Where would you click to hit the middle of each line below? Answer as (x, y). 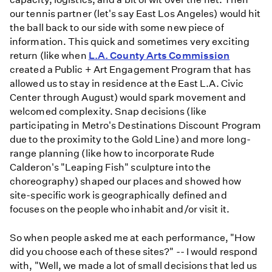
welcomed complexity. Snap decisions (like (108, 112)
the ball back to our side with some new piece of (117, 28)
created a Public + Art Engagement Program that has (130, 70)
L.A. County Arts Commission (159, 56)
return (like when (49, 56)
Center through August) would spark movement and (128, 98)
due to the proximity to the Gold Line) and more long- (131, 140)
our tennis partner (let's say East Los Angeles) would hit (135, 14)
